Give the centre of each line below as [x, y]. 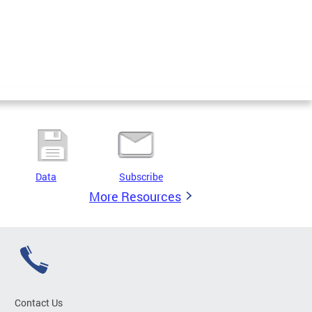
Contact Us [39, 303]
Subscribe [141, 177]
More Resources [135, 196]
